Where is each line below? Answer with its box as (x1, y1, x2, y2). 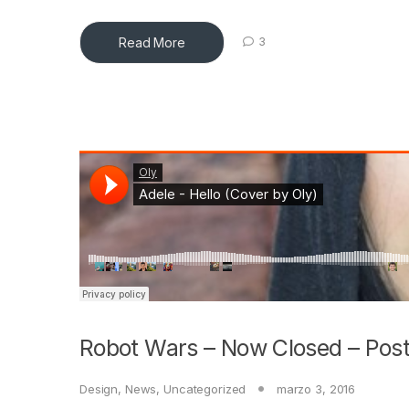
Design (79, 381, 119, 396)
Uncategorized (163, 381, 246, 396)
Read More (119, 34, 185, 50)
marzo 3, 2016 (276, 381, 356, 396)
